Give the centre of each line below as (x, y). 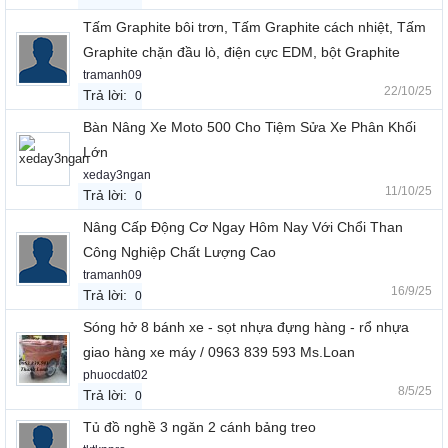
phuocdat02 (115, 375)
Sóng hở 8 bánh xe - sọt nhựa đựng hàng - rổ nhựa (246, 327)
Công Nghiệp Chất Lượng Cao (179, 252)
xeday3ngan (117, 175)
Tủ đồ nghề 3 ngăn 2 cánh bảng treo (199, 427)
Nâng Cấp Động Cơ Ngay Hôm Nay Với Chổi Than (243, 227)
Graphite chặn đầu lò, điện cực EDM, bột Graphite (241, 52)
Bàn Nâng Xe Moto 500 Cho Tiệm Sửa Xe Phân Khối (249, 127)
